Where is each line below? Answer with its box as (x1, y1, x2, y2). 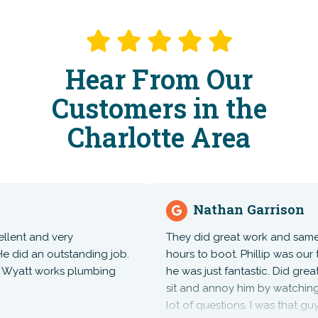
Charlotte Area (67, 119, 251, 155)
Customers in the (51, 89, 267, 126)
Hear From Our (65, 60, 253, 97)
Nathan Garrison (173, 199, 285, 218)
